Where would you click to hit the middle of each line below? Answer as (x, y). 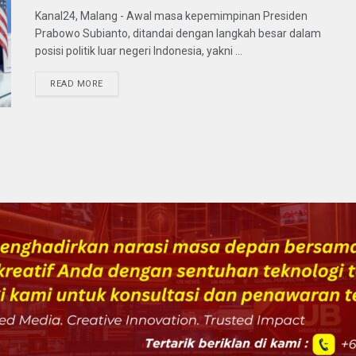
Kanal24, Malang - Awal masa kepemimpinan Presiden (171, 15)
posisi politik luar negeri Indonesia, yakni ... (139, 50)
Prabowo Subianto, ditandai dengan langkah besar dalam (178, 33)
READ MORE (77, 83)
